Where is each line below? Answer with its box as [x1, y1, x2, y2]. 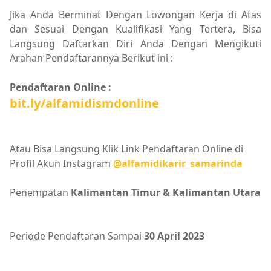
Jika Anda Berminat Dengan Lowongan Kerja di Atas [10, 7, 261, 21]
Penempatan [10, 185, 71, 199]
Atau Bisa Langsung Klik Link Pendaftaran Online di [10, 142, 243, 155]
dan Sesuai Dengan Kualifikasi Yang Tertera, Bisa [10, 22, 261, 36]
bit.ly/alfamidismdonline [10, 94, 159, 111]
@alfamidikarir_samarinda [113, 156, 243, 170]
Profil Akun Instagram [10, 156, 113, 170]
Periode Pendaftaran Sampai [10, 229, 144, 243]
